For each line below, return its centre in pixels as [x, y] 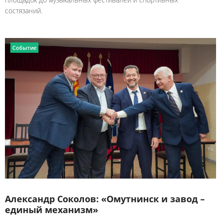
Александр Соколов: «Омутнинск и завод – [105, 199]
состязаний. [24, 10]
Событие [24, 47]
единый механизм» [52, 209]
